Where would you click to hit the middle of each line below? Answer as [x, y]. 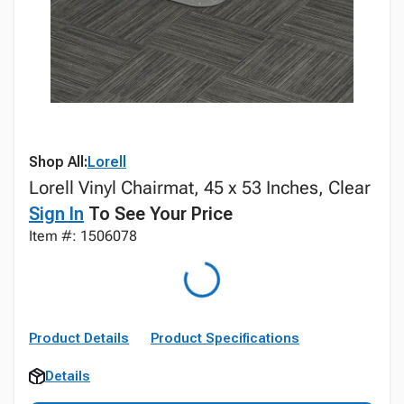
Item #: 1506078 [83, 236]
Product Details [79, 338]
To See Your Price [158, 214]
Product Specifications [225, 338]
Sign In [56, 214]
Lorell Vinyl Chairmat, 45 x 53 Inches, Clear [200, 188]
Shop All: [58, 162]
